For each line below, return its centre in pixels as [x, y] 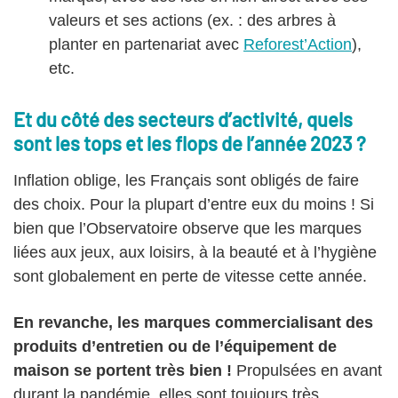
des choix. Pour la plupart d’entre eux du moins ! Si [194, 204]
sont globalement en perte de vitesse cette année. [190, 276]
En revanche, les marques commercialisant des [193, 322]
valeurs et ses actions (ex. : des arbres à [192, 20]
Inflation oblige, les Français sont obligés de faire [186, 180]
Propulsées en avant [309, 370]
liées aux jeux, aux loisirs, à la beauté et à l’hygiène [195, 252]
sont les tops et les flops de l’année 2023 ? [190, 143]
